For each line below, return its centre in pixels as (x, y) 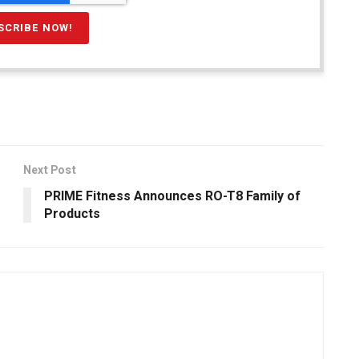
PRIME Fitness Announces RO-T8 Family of (172, 196)
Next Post (50, 170)
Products (72, 214)
